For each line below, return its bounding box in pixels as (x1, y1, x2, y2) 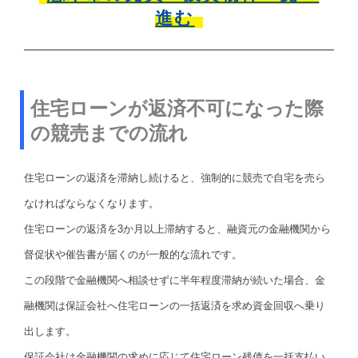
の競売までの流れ (30, 121, 188, 144)
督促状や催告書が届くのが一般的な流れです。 (24, 248, 242, 261)
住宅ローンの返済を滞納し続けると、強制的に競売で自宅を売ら (24, 171, 325, 184)
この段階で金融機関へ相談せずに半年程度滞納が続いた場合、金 (24, 273, 325, 286)
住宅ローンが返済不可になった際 (30, 97, 324, 119)
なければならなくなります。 (24, 197, 159, 209)
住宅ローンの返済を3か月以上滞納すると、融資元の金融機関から (24, 222, 331, 235)
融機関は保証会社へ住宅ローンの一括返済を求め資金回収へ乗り (24, 299, 325, 312)
